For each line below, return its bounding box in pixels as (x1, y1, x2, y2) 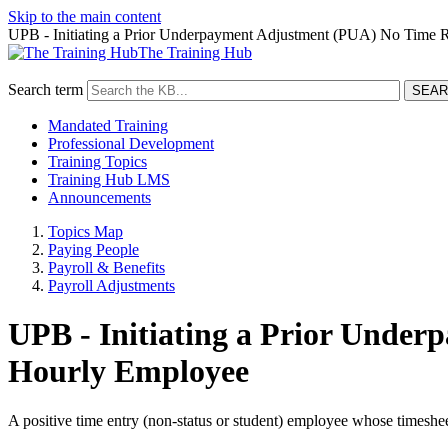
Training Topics (48, 153, 147, 170)
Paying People (48, 241, 139, 258)
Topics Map (48, 223, 123, 240)
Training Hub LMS (48, 171, 170, 188)
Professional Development (48, 135, 214, 152)
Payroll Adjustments (48, 277, 175, 294)
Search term (8, 81, 83, 98)
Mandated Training (48, 117, 168, 134)
